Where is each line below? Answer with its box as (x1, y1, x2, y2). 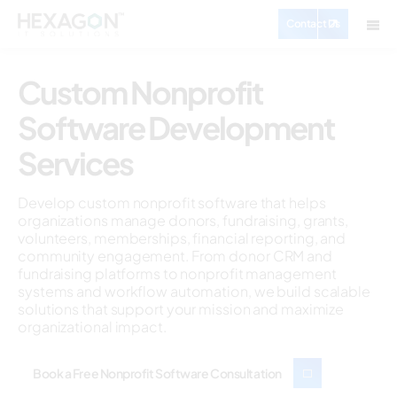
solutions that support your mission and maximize (18, 300, 345, 318)
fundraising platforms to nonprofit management (18, 264, 337, 283)
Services (18, 144, 133, 183)
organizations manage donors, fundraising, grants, (18, 211, 349, 230)
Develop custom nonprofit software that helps (18, 193, 326, 212)
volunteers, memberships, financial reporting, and (18, 229, 346, 247)
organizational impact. (18, 317, 167, 336)
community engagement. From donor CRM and (18, 246, 332, 265)
